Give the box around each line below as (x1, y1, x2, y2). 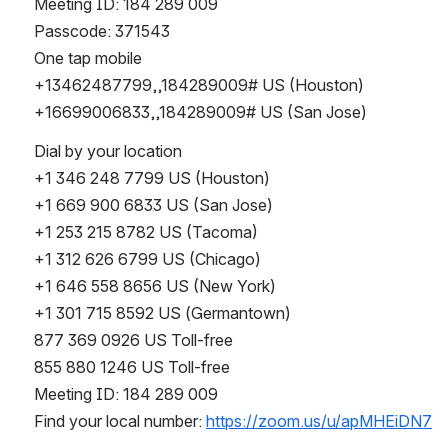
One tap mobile (34, 48, 142, 69)
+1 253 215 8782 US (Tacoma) (34, 222, 258, 243)
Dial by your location (34, 141, 182, 162)
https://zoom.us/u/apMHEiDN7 (206, 411, 432, 432)
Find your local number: (34, 411, 206, 432)
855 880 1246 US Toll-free (34, 357, 230, 378)
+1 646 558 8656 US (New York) (34, 276, 276, 297)
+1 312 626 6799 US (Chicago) (34, 249, 261, 270)
